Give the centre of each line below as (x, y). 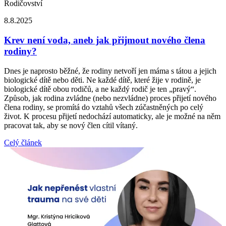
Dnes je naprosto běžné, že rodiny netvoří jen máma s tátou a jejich (110, 71)
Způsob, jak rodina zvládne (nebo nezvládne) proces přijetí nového (110, 98)
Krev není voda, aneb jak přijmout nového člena (105, 40)
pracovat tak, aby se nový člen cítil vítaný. (71, 125)
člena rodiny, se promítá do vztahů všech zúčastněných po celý (104, 107)
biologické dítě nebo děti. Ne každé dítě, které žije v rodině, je (102, 80)
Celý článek (23, 142)
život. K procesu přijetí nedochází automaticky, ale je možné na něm (112, 116)
